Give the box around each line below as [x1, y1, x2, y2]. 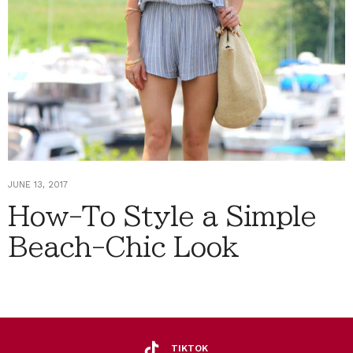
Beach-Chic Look [8, 232, 239, 260]
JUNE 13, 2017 [8, 179, 68, 190]
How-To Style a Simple [8, 202, 316, 229]
